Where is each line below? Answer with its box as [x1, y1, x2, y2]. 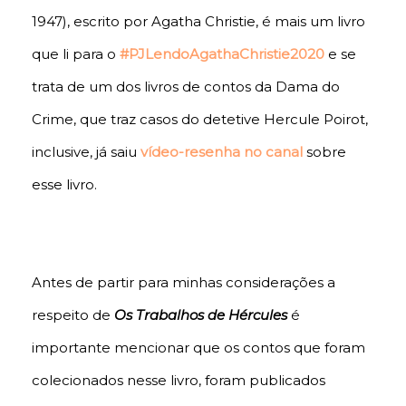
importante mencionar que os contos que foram [32, 339, 365, 357]
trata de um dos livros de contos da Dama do [32, 78, 340, 96]
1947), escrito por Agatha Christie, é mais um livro [32, 13, 365, 31]
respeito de [32, 306, 114, 324]
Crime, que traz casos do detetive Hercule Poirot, [32, 111, 368, 129]
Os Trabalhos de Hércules [114, 306, 287, 324]
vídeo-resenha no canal [140, 143, 303, 161]
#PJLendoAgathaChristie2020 [120, 45, 324, 63]
